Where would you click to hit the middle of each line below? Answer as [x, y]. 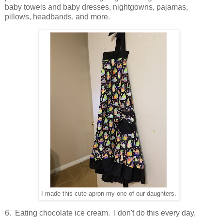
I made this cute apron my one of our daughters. [108, 194]
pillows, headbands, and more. [57, 16]
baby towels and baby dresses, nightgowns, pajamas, [96, 7]
